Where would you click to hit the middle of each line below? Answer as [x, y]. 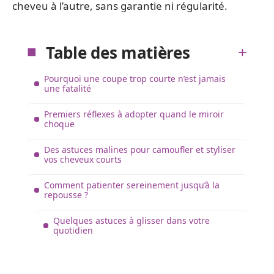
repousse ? [66, 194]
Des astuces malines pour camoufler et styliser [140, 149]
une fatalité [68, 88]
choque [59, 124]
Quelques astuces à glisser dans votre [131, 220]
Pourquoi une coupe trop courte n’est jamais [135, 78]
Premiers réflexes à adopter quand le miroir [134, 114]
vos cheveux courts [83, 159]
